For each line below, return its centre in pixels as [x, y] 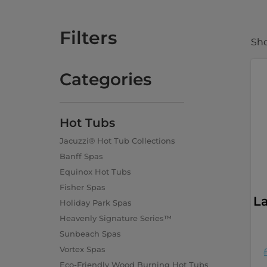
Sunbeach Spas [90, 233]
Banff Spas [81, 156]
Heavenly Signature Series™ [116, 218]
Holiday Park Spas [96, 202]
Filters [88, 38]
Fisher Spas [83, 187]
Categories [105, 79]
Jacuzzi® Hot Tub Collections [117, 140]
